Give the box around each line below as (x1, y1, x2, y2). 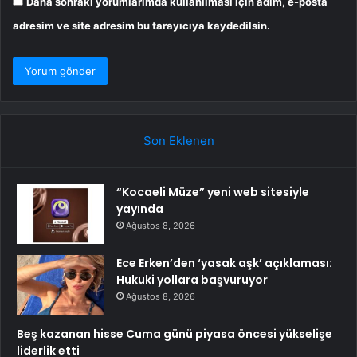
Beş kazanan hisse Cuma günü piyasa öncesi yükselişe (17, 325, 332, 342)
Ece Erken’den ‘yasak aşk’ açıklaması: (116, 254, 332, 271)
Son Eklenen (143, 132, 214, 148)
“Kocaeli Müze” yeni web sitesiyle (116, 183, 309, 200)
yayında (116, 200, 163, 217)
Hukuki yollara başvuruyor (116, 271, 268, 288)
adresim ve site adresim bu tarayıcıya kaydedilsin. (13, 18, 270, 32)
